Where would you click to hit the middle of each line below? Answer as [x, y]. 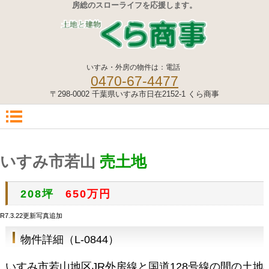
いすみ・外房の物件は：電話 [133, 67]
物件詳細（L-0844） [69, 240]
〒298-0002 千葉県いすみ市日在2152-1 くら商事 [134, 94]
